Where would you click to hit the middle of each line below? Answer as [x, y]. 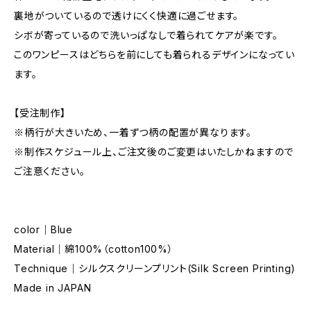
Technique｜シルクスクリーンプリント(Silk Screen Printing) [155, 268]
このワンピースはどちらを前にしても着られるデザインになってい [155, 54]
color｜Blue [43, 229]
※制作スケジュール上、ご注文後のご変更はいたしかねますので [154, 152]
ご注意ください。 [50, 171]
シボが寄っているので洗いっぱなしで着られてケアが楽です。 [146, 35]
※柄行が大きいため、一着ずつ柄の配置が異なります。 [133, 132]
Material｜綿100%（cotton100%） [94, 249]
